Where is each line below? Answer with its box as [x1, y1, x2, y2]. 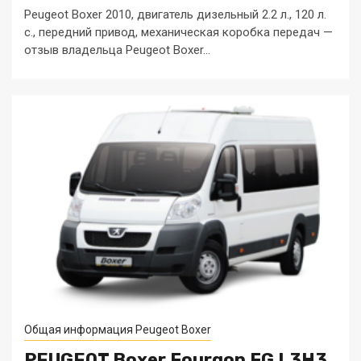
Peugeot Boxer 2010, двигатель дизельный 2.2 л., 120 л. [24, 7, 326, 22]
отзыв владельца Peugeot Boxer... [24, 43, 210, 57]
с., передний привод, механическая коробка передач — [24, 25, 333, 39]
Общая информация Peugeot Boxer [24, 323, 211, 336]
